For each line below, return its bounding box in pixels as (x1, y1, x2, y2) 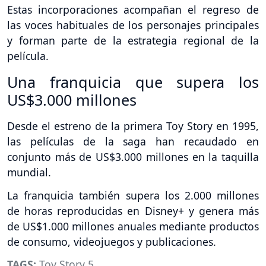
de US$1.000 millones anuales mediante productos (7, 218, 259, 233)
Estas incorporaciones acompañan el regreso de (7, 2, 259, 17)
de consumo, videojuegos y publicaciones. (7, 234, 216, 249)
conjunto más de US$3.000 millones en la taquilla (7, 149, 259, 164)
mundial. (7, 164, 51, 179)
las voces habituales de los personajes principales (7, 17, 259, 32)
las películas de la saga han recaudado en (7, 134, 259, 148)
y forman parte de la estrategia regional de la (7, 33, 259, 47)
